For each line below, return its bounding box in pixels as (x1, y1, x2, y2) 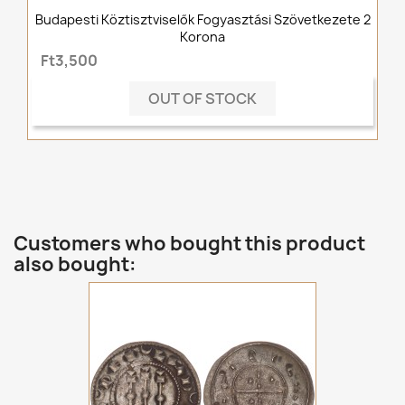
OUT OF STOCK (148, 89, 257, 109)
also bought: (14, 251, 137, 278)
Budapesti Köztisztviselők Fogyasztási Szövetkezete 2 (34, 10, 371, 28)
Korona (180, 27, 225, 45)
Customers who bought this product (14, 231, 365, 257)
